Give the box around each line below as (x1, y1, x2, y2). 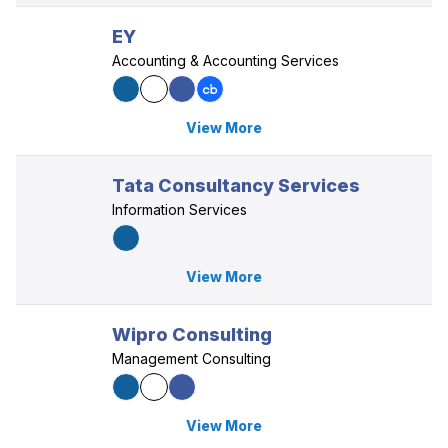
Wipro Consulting (112, 324, 272, 345)
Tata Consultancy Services (112, 175, 360, 196)
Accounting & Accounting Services (112, 52, 339, 69)
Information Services (112, 201, 247, 218)
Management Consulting (112, 350, 271, 367)
